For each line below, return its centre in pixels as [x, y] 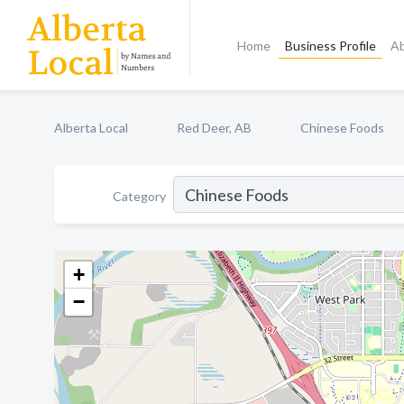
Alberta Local [91, 128]
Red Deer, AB [214, 128]
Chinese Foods [342, 128]
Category [139, 196]
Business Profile [331, 46]
